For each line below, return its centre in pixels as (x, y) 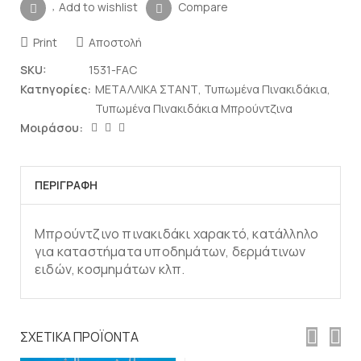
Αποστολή (114, 42)
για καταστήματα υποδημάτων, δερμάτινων (170, 251)
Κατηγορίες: (56, 89)
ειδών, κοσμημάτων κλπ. (110, 269)
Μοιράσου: (52, 127)
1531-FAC (113, 69)
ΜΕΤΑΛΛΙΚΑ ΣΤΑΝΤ (147, 89)
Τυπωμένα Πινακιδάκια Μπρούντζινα (194, 108)
